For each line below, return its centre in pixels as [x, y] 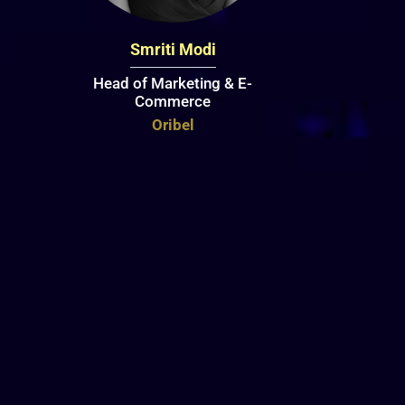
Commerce [173, 101]
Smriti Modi [173, 49]
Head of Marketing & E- [173, 83]
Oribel [173, 124]
